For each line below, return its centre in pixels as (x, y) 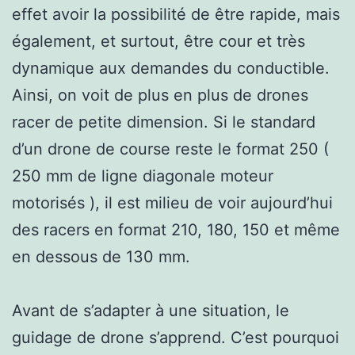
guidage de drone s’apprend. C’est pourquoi (176, 337)
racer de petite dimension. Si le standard (164, 122)
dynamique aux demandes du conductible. (171, 68)
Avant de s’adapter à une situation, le (151, 310)
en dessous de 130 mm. (101, 256)
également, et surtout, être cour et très (158, 41)
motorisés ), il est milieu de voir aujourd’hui (172, 202)
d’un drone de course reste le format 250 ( (170, 149)
